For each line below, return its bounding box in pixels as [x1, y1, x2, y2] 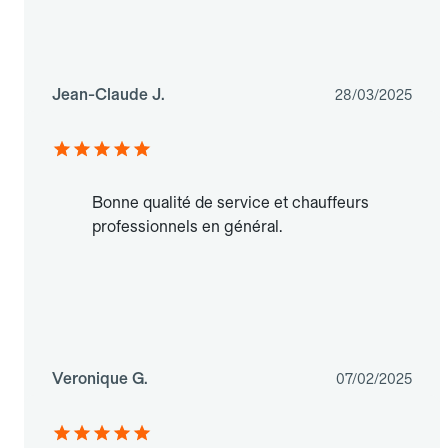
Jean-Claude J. [52, 85, 165, 105]
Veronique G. [52, 369, 148, 389]
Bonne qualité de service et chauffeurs [92, 193, 369, 213]
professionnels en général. [92, 217, 282, 237]
